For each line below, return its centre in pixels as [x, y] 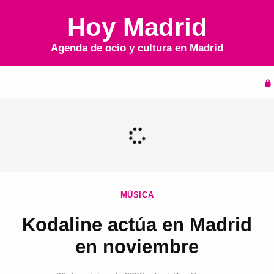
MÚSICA [137, 195]
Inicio [55, 78]
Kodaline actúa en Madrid [137, 224]
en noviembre [137, 246]
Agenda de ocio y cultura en [120, 48]
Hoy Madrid [137, 27]
